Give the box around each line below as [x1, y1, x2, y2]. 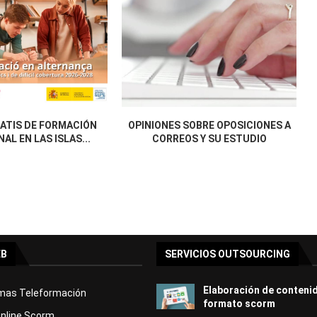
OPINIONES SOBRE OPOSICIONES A [127, 120, 291, 132]
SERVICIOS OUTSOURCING [165, 248, 290, 260]
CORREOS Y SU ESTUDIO [151, 133, 267, 145]
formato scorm [202, 298, 275, 310]
